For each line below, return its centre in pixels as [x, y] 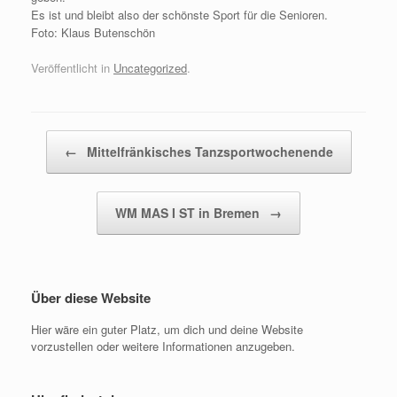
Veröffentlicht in [72, 67]
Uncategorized [150, 67]
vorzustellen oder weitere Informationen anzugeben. [163, 346]
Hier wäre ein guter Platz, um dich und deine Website [167, 329]
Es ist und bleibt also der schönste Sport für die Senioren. [179, 15]
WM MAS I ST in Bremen [189, 212]
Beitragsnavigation [78, 191]
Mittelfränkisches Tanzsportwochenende [208, 151]
